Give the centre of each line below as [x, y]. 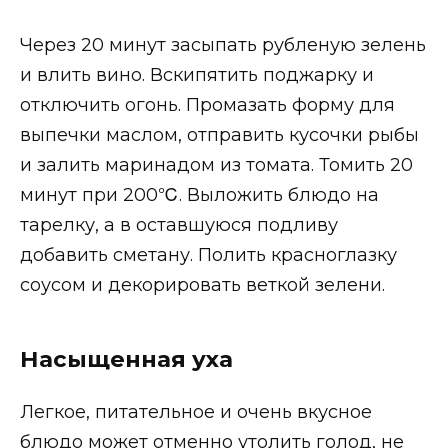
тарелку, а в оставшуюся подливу [179, 225]
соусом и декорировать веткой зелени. [202, 285]
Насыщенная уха [126, 359]
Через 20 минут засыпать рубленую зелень [223, 45]
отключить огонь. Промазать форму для [207, 105]
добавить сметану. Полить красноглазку [208, 255]
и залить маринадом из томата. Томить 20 [216, 165]
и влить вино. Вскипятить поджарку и [197, 75]
